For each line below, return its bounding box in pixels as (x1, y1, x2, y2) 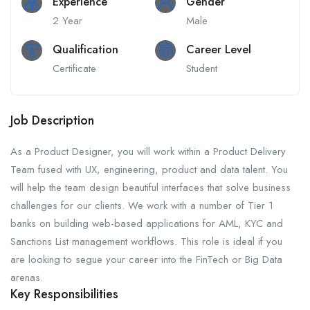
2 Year (53, 13, 82, 29)
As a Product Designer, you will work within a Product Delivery (10, 144, 286, 160)
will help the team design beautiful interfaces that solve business (10, 180, 291, 196)
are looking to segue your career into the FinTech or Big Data (10, 252, 282, 268)
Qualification (53, 42, 118, 58)
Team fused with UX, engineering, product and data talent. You (10, 162, 288, 178)
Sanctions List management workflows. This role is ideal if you (10, 234, 282, 250)
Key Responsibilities (10, 285, 118, 304)
